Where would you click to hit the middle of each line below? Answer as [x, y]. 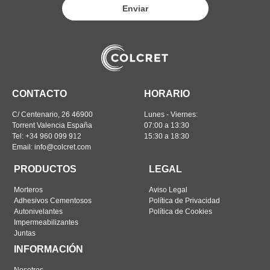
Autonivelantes [39, 212]
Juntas [25, 234]
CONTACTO [39, 94]
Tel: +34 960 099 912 [47, 137]
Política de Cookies [181, 212]
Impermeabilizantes [46, 223]
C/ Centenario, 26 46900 [52, 115]
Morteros [29, 190]
